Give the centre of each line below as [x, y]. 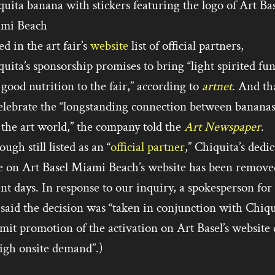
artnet [217, 86]
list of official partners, [186, 46]
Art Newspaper [222, 127]
